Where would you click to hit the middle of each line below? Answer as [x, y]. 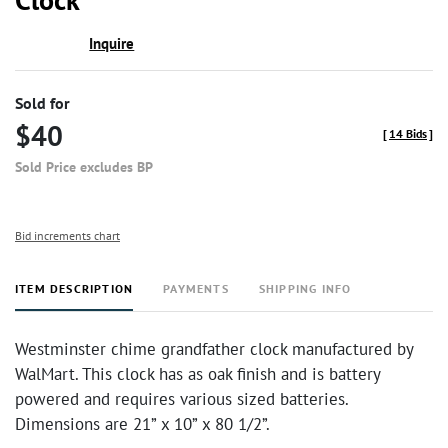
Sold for [42, 103]
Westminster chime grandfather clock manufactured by [214, 349]
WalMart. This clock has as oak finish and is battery [197, 374]
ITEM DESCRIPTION [74, 288]
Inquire [112, 43]
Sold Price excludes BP [84, 167]
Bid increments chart [67, 235]
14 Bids [408, 133]
